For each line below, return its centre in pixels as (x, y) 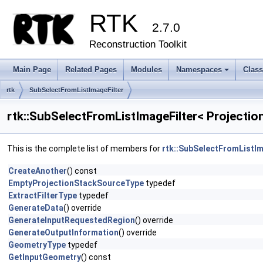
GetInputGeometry (45, 257)
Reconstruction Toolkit (138, 44)
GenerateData (36, 208)
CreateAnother (38, 171)
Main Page (32, 70)
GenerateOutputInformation (63, 232)
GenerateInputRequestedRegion (72, 220)
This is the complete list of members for (85, 149)
